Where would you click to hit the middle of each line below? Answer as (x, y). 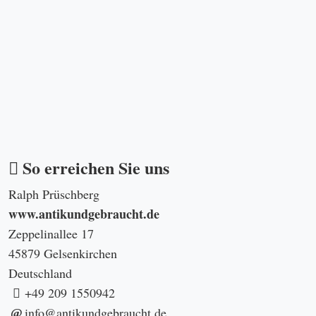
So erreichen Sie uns (94, 167)
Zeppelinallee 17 (51, 233)
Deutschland (40, 273)
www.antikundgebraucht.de (84, 213)
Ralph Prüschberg (54, 194)
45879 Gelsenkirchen (63, 253)
